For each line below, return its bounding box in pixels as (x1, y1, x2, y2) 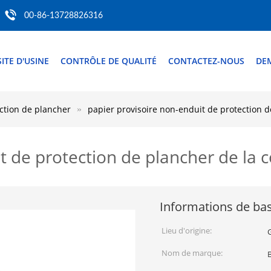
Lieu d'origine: (162, 225, 212, 236)
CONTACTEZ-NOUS (168, 55, 244, 67)
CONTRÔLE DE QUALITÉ (60, 55, 157, 67)
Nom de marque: (162, 247, 223, 258)
